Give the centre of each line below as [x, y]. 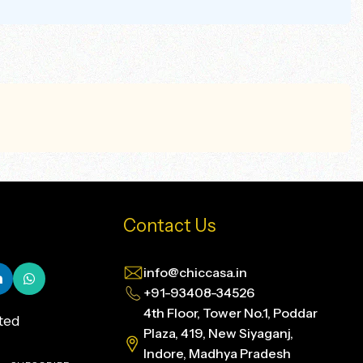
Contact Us [169, 226]
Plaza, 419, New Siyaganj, [218, 333]
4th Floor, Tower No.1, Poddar [231, 313]
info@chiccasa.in [195, 273]
